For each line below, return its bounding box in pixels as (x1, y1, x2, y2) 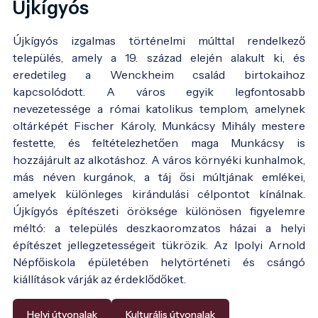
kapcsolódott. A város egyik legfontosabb (13, 84, 305, 99)
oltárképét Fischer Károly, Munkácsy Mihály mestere (13, 118, 305, 133)
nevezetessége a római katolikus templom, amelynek (13, 101, 305, 116)
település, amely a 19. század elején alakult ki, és (13, 50, 305, 65)
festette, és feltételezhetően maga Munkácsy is (13, 135, 305, 150)
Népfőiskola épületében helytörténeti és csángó (13, 254, 305, 269)
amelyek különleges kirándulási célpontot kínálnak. (13, 186, 305, 201)
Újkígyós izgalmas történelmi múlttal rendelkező (13, 33, 305, 48)
